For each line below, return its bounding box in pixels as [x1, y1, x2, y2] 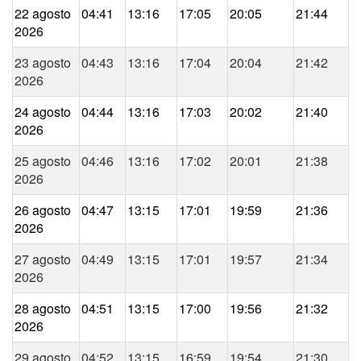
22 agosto [15, 4, 71, 23]
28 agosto [15, 299, 71, 318]
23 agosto [15, 53, 71, 73]
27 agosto [15, 250, 71, 269]
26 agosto [15, 201, 71, 220]
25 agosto [15, 151, 71, 171]
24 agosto [15, 102, 71, 122]
